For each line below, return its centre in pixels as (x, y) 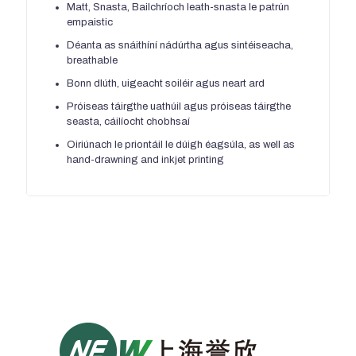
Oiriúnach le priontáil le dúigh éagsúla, (158, 144)
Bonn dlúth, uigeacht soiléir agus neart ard (166, 83)
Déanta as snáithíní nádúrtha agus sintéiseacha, (180, 45)
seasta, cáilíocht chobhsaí (128, 121)
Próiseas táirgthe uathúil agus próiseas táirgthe (179, 106)
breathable (92, 60)
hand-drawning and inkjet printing (145, 159)
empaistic (90, 22)
